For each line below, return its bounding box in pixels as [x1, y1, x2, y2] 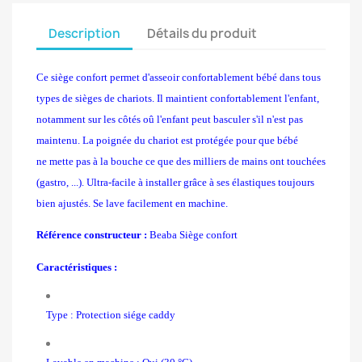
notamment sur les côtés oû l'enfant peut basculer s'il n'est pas [36, 113, 303, 125]
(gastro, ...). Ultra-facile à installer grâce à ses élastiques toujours [36, 176, 314, 188]
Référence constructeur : [36, 229, 147, 242]
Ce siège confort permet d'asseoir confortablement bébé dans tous [36, 71, 321, 83]
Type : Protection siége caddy [46, 308, 175, 321]
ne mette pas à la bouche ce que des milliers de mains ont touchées [36, 155, 326, 167]
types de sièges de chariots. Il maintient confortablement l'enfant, [36, 92, 319, 104]
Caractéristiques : [36, 260, 117, 273]
